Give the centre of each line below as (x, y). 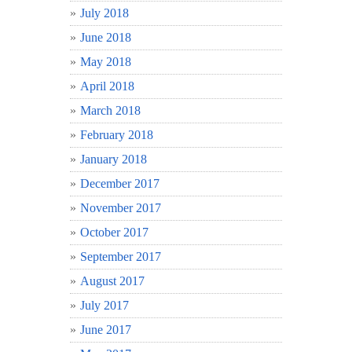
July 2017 (104, 305)
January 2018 (114, 159)
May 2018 (106, 61)
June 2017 (106, 329)
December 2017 (120, 183)
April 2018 (107, 86)
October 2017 (114, 232)
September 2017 (121, 256)
